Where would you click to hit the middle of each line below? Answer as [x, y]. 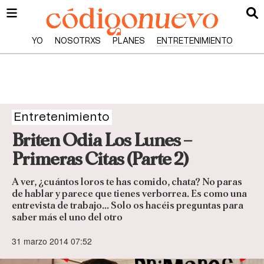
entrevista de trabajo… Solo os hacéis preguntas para [128, 206]
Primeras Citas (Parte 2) [100, 159]
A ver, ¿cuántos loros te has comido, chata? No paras [127, 182]
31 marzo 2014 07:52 [52, 241]
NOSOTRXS [77, 41]
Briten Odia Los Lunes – [102, 140]
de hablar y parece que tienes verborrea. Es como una [129, 194]
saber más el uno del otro [68, 217]
